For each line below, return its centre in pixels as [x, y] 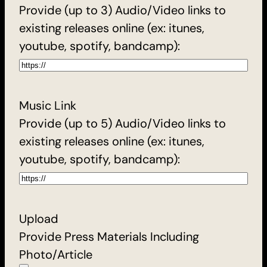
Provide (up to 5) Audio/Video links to [122, 123]
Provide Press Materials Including [109, 236]
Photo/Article [56, 254]
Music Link [48, 105]
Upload [39, 218]
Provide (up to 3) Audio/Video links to [122, 10]
